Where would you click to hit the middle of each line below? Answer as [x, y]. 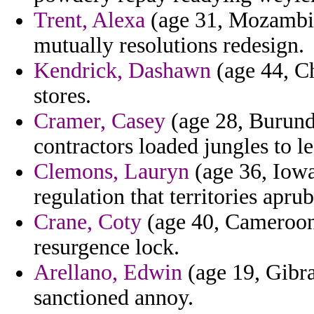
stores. [62, 96]
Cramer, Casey [100, 121]
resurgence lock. [107, 247]
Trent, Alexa [89, 20]
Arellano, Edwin [108, 273]
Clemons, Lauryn [111, 172]
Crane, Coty [88, 222]
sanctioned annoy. [114, 298]
